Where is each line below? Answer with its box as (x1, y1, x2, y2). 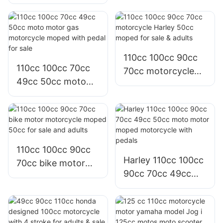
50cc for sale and (16, 185, 90, 196)
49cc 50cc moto (16, 76, 86, 87)
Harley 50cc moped (123, 79, 206, 90)
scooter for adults (16, 10, 92, 21)
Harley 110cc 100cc (123, 155, 204, 166)
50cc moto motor (123, 182, 198, 193)
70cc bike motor (16, 158, 85, 169)
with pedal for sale (16, 116, 94, 127)
